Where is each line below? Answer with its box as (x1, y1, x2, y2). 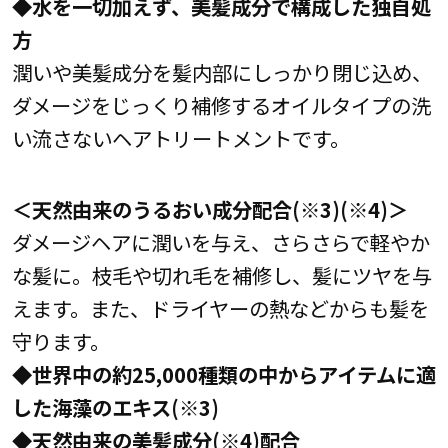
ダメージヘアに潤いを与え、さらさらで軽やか (11, 227, 430, 258)
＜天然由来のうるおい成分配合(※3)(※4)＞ (11, 194, 408, 225)
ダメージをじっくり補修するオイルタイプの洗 (11, 90, 431, 121)
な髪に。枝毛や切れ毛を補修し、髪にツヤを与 (11, 260, 432, 291)
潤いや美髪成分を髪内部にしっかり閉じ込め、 (11, 57, 432, 88)
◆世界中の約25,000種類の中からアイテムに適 (11, 359, 436, 390)
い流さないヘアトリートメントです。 (11, 123, 350, 154)
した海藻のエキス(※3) (11, 392, 219, 423)
